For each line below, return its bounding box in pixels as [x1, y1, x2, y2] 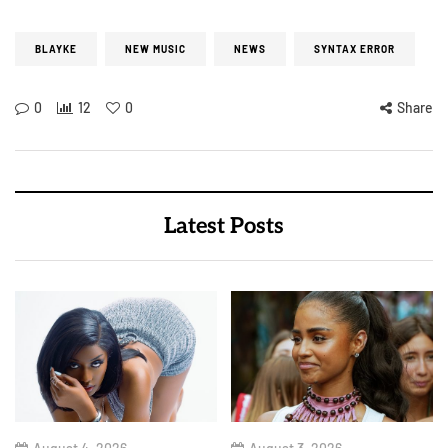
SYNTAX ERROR [314, 43, 395, 55]
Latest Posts [164, 213, 284, 239]
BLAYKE [35, 43, 77, 55]
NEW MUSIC [125, 43, 186, 55]
